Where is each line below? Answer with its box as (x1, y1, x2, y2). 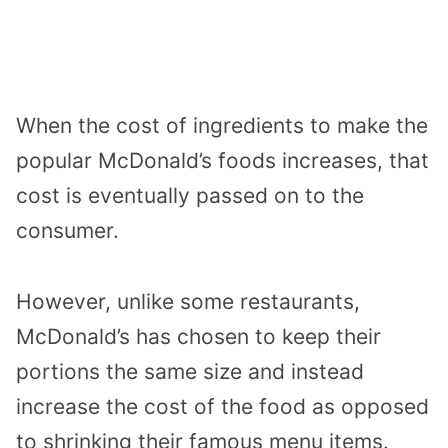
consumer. (16, 217, 119, 243)
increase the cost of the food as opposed (16, 393, 429, 419)
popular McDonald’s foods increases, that (16, 147, 429, 173)
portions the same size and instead (16, 358, 364, 384)
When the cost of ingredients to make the (16, 112, 428, 138)
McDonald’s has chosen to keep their (16, 323, 381, 349)
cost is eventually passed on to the (16, 182, 364, 208)
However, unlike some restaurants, (16, 288, 360, 314)
